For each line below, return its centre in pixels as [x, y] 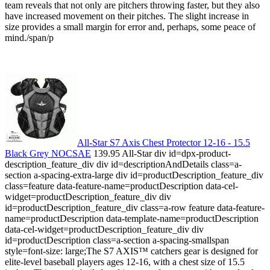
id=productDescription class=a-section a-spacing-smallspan [117, 240]
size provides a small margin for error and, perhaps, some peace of [130, 27]
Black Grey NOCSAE [48, 154]
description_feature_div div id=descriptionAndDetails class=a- [123, 165]
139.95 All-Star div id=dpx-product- [161, 154]
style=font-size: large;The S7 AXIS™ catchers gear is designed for [131, 251]
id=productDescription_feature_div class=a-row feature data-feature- [135, 208]
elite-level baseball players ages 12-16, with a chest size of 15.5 [125, 262]
